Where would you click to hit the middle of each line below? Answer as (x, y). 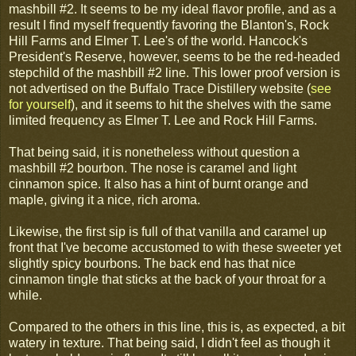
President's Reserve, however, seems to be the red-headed (174, 57)
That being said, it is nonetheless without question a (154, 153)
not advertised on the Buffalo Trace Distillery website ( (160, 89)
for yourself (40, 105)
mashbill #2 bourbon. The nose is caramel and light (153, 168)
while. (25, 296)
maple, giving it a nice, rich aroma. (104, 200)
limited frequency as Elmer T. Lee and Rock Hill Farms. (163, 121)
